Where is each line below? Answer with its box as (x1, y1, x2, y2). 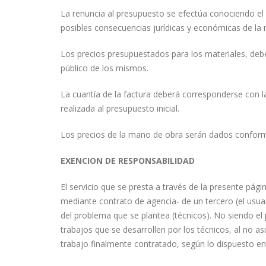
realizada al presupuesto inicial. (61, 103, 179, 114)
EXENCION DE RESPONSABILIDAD (61, 155, 195, 166)
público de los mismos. (61, 62, 148, 74)
